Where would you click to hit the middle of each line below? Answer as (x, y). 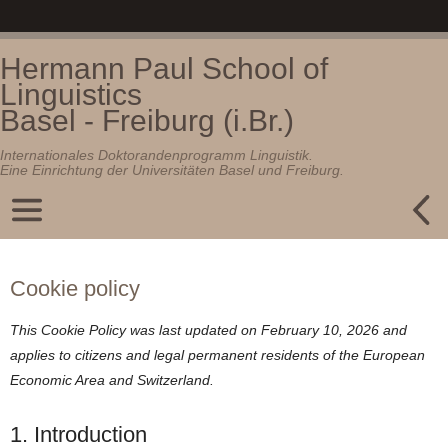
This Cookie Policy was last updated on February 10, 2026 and (208, 330)
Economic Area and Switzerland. (112, 380)
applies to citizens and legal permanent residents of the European (217, 355)
